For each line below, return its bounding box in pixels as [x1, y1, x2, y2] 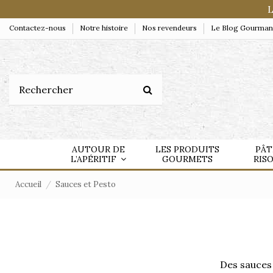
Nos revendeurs [142, 23, 199, 32]
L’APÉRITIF [70, 154, 119, 165]
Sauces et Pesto [55, 179, 116, 190]
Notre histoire [80, 23, 130, 32]
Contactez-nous [9, 23, 68, 32]
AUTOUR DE [71, 144, 125, 155]
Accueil [15, 179, 41, 190]
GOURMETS [161, 154, 213, 165]
